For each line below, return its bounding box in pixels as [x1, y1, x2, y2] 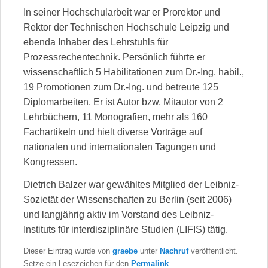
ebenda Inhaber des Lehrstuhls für [23, 37, 168, 48]
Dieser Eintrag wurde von [23, 246, 112, 255]
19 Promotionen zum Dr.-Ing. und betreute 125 [23, 82, 218, 93]
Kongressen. [23, 157, 77, 167]
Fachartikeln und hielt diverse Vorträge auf [23, 127, 202, 138]
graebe [112, 246, 138, 255]
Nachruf [160, 246, 188, 255]
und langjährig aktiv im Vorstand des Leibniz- [23, 209, 214, 220]
